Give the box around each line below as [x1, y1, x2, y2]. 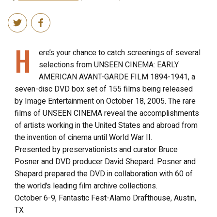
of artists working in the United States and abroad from [15, 119, 198, 131]
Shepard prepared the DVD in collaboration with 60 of [15, 168, 193, 180]
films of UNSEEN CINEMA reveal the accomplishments [15, 107, 199, 119]
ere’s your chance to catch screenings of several [39, 46, 201, 59]
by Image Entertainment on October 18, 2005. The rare [15, 95, 196, 107]
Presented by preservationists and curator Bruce [15, 143, 178, 155]
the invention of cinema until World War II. [15, 131, 152, 143]
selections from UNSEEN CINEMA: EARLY [39, 59, 179, 71]
